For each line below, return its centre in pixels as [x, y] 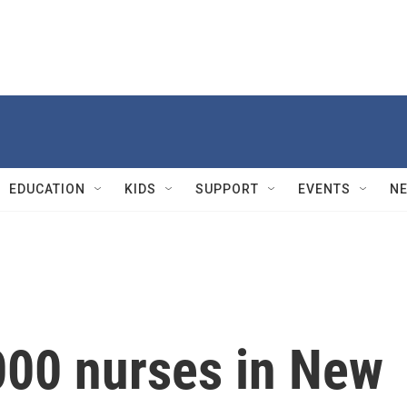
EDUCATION [47, 189]
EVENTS [324, 189]
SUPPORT [227, 189]
